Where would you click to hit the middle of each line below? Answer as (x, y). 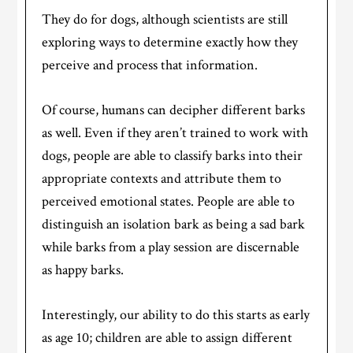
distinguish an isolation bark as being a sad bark (174, 225)
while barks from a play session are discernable (171, 247)
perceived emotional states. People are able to (169, 202)
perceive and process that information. (150, 65)
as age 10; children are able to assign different (167, 338)
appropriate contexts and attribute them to (162, 179)
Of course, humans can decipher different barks (174, 110)
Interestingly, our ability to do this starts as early (176, 315)
